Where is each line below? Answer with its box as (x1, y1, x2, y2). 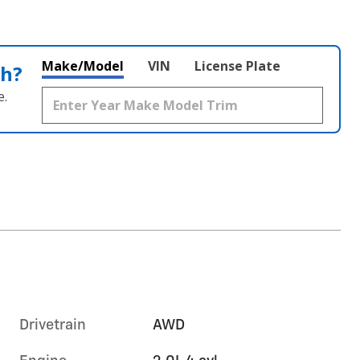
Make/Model (42, 56, 124, 75)
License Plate (194, 56, 280, 75)
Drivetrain (19, 317, 86, 333)
